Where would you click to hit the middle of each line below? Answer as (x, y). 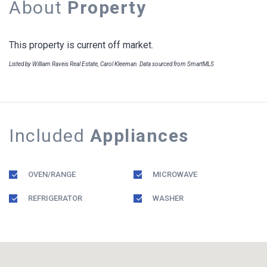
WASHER (168, 198)
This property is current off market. (81, 45)
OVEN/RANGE (52, 174)
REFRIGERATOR (55, 198)
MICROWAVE (175, 174)
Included (49, 135)
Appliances (139, 135)
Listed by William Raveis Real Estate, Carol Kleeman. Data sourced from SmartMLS (111, 64)
